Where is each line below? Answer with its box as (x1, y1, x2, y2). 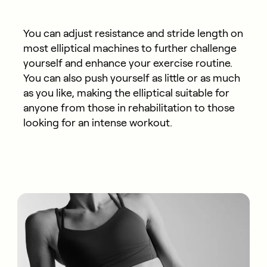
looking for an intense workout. (23, 116, 172, 129)
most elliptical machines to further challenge (23, 42, 237, 54)
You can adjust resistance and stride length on (23, 27, 243, 39)
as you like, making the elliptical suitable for (23, 86, 229, 99)
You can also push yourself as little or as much (23, 72, 240, 84)
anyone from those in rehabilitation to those (23, 101, 235, 114)
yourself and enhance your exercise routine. (23, 57, 232, 69)
